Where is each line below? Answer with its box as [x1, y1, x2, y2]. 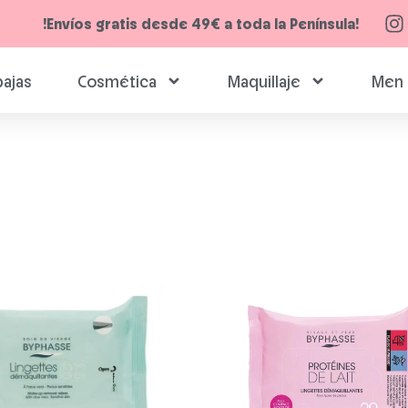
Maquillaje [227, 71, 301, 91]
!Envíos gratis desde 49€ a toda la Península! [43, 15, 360, 33]
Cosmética [76, 71, 157, 91]
